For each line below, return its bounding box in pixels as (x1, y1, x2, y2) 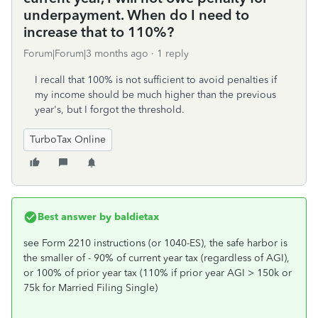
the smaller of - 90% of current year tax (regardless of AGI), (23, 252, 290, 264)
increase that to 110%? (23, 23, 174, 40)
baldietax (111, 211, 159, 223)
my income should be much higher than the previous (35, 89, 276, 101)
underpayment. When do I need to (23, 6, 249, 23)
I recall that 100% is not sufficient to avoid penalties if (35, 74, 277, 86)
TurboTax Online (30, 133, 106, 146)
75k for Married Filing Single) (23, 282, 158, 294)
